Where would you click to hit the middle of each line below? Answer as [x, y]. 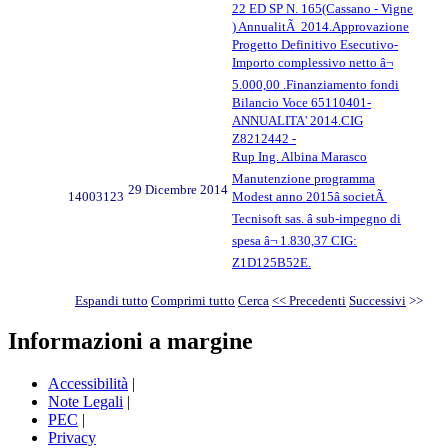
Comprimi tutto [193, 300]
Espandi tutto [111, 300]
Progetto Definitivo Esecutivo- [315, 44]
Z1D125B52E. [271, 262]
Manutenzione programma [303, 178]
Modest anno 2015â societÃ [309, 196]
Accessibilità [88, 384]
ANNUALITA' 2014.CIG [297, 120]
